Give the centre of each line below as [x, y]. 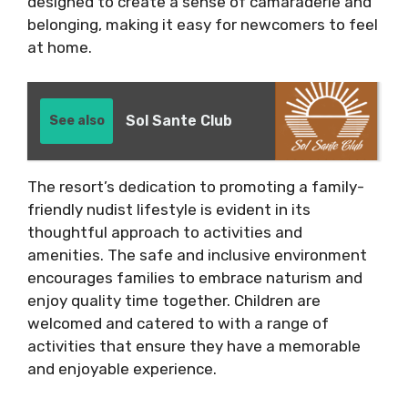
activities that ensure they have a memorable [194, 346]
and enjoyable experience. [122, 369]
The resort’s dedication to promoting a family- [196, 187]
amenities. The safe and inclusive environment [197, 255]
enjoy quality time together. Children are [174, 301]
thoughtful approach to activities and [165, 232]
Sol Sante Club [179, 121]
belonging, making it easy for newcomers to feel [203, 24]
